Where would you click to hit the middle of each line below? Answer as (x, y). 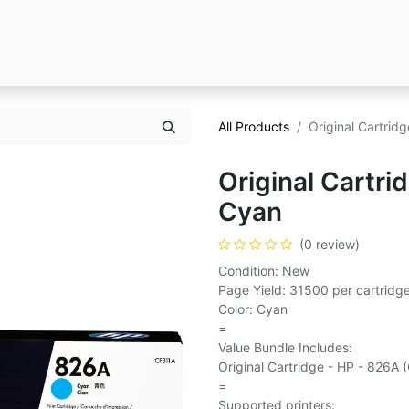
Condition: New (264, 271)
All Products (254, 126)
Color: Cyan (253, 309)
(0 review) (330, 244)
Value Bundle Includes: (285, 347)
